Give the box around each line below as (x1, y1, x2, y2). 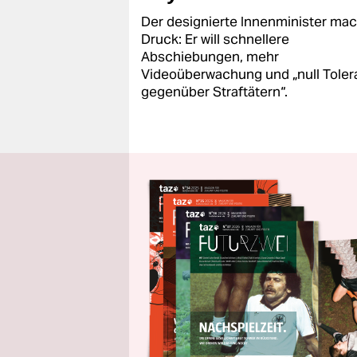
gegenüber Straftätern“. (141, 83, 288, 100)
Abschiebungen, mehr (141, 48, 279, 65)
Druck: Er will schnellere (141, 30, 289, 48)
